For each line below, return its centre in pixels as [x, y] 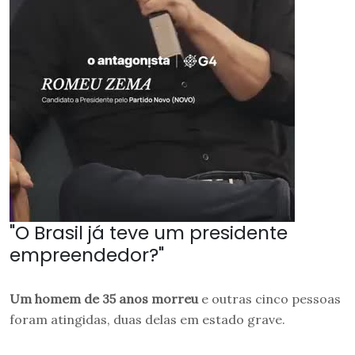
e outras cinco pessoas [269, 298]
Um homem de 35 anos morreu [104, 298]
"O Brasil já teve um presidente [149, 232]
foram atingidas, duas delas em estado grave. [147, 319]
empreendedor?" [87, 254]
